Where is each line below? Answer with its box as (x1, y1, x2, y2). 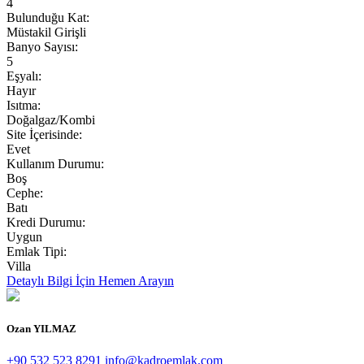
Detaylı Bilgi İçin (6, 273, 95, 288)
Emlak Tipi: (6, 244, 67, 258)
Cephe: (6, 185, 43, 200)
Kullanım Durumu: (6, 156, 104, 171)
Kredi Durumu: (6, 214, 85, 229)
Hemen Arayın (98, 273, 174, 288)
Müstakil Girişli (6, 24, 86, 39)
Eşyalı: (6, 68, 41, 83)
